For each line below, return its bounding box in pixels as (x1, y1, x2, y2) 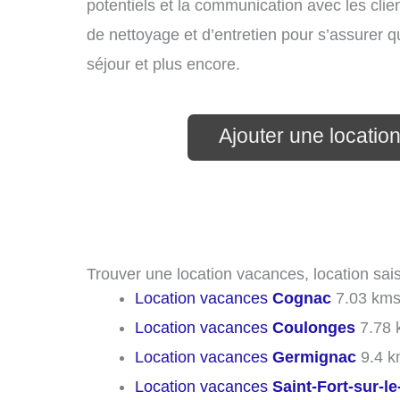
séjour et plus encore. (87, 54, 240, 73)
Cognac (272, 289, 331, 308)
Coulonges (272, 319, 355, 337)
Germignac (272, 348, 356, 367)
